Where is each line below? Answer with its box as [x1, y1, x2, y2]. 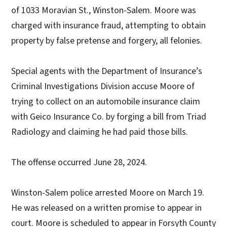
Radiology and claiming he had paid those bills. [11, 126, 188, 139]
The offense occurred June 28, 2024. [11, 156, 147, 169]
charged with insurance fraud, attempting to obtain [11, 19, 206, 32]
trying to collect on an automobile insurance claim [11, 95, 200, 108]
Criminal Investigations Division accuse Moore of [11, 80, 195, 93]
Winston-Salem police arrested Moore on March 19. [11, 186, 204, 200]
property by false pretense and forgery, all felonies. [11, 34, 202, 48]
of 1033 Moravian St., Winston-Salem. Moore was [11, 4, 196, 17]
